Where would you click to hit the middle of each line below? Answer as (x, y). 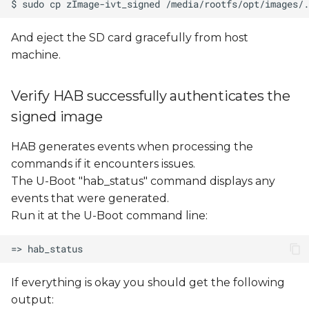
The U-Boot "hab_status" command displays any (143, 181)
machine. (36, 55)
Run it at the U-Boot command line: (109, 216)
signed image (57, 117)
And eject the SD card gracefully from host (130, 38)
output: (32, 300)
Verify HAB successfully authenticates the (151, 96)
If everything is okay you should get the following (148, 283)
